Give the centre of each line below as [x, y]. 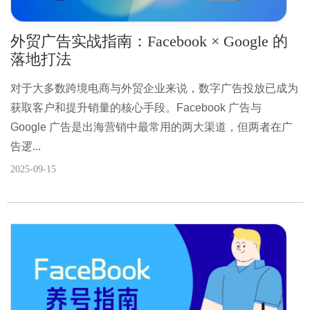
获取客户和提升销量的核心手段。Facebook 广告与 [136, 107]
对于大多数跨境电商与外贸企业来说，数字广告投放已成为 [154, 88]
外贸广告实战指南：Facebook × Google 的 [149, 41]
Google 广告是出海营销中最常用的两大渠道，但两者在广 [152, 127]
